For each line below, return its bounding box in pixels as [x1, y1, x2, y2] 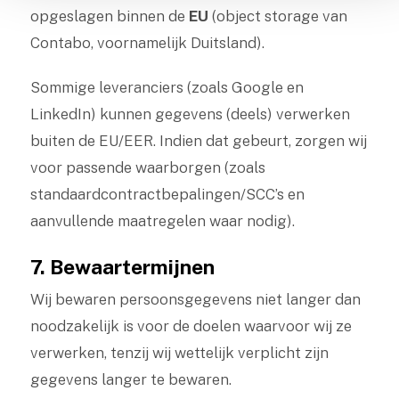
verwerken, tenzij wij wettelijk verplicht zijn [29, 344, 329, 362]
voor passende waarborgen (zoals [29, 159, 265, 176]
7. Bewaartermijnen [29, 255, 215, 279]
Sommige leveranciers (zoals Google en [29, 78, 304, 96]
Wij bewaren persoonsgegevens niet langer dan [29, 290, 361, 308]
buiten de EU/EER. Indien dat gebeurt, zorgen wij [29, 132, 367, 150]
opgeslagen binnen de [29, 7, 189, 25]
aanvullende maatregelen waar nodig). [29, 212, 295, 230]
